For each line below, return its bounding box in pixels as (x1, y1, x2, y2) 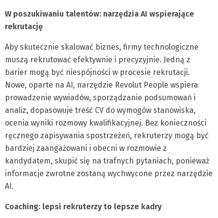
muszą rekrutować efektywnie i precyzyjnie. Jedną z (5, 55, 190, 65)
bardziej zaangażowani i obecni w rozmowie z (5, 144, 167, 153)
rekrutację (5, 22, 43, 32)
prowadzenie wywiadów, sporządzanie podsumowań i (5, 93, 196, 103)
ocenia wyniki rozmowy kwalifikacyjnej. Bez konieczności (5, 118, 206, 128)
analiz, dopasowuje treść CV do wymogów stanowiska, (5, 106, 196, 115)
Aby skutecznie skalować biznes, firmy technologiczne (5, 42, 199, 52)
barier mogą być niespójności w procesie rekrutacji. (5, 68, 190, 77)
